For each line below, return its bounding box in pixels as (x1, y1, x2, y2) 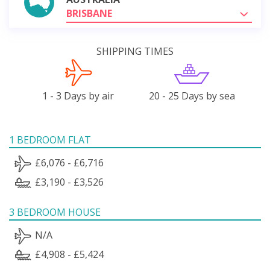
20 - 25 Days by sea (148, 89, 235, 102)
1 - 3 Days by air (42, 89, 115, 102)
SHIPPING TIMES (96, 44, 174, 58)
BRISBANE (66, 6, 112, 20)
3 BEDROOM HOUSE (9, 205, 101, 219)
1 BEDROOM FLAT (9, 133, 91, 146)
